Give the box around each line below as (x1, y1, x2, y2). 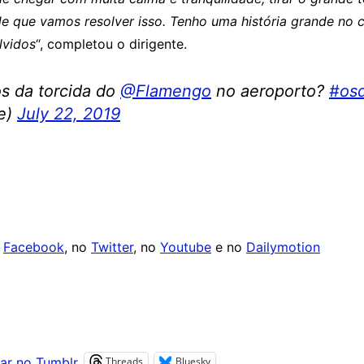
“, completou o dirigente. (36, 36, 187, 52)
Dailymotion (246, 239, 320, 255)
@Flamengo (120, 81, 211, 101)
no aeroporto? (211, 81, 329, 101)
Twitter (91, 239, 133, 255)
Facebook (3, 239, 64, 255)
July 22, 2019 (17, 104, 120, 123)
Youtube (160, 239, 211, 255)
